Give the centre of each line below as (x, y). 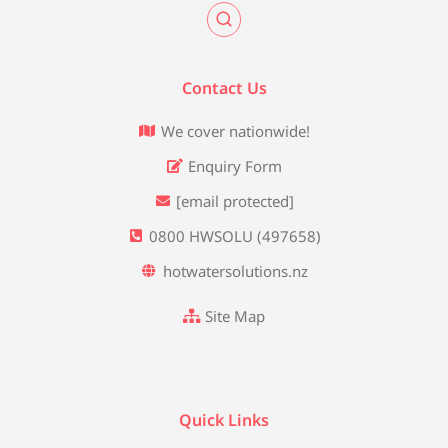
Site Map (235, 315)
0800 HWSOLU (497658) (235, 235)
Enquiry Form (235, 165)
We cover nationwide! (235, 130)
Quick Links (224, 419)
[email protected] (235, 200)
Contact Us (224, 87)
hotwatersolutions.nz (235, 270)
